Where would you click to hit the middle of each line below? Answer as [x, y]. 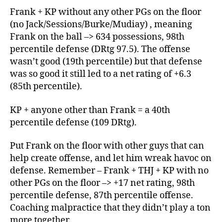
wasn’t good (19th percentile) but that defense [106, 62]
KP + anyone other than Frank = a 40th [90, 110]
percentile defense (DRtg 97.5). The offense [100, 49]
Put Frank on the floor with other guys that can [107, 146]
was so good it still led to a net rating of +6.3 [101, 74]
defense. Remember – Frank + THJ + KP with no [109, 171]
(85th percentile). [46, 86]
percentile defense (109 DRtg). [73, 122]
